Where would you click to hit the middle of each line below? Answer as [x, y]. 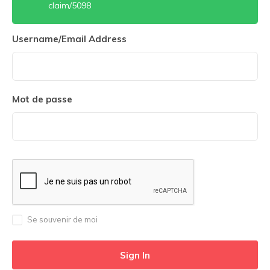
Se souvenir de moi [62, 219]
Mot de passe [42, 99]
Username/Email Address [69, 39]
